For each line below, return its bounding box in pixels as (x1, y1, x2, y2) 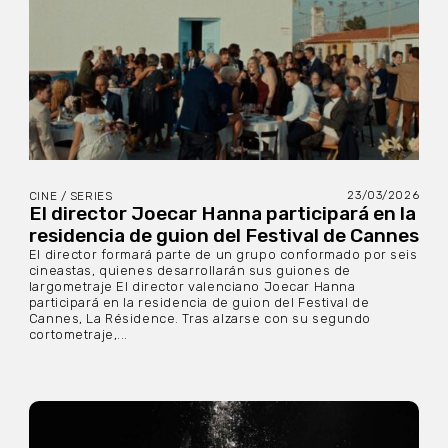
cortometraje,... (28, 327, 129, 343)
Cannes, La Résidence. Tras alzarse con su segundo (28, 311, 372, 327)
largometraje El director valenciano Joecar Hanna (28, 279, 356, 295)
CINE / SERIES (28, 189, 113, 204)
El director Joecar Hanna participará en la (28, 202, 416, 226)
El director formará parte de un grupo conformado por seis (28, 247, 418, 263)
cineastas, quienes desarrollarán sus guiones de (28, 263, 351, 279)
